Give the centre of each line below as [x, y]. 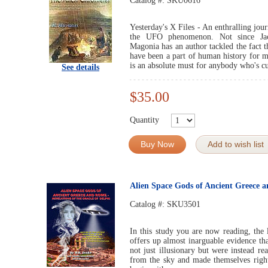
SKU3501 [184, 204]
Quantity [144, 120]
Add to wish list [236, 144]
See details [80, 67]
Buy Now [157, 144]
